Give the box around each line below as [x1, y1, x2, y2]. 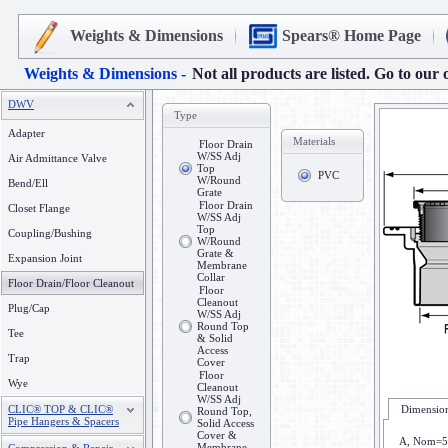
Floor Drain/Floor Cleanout [8, 277, 134, 289]
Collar [197, 271, 225, 283]
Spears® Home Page [282, 27, 421, 44]
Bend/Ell [8, 177, 48, 189]
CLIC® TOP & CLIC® [8, 403, 113, 415]
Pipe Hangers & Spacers [8, 415, 119, 427]
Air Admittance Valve [8, 152, 107, 164]
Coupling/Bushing [8, 227, 92, 239]
